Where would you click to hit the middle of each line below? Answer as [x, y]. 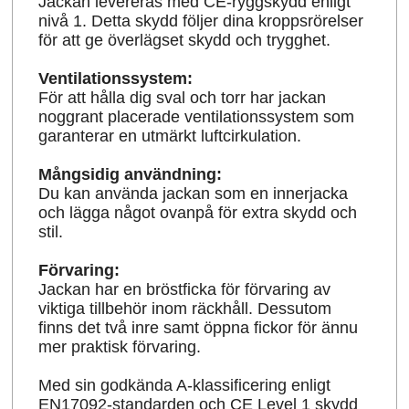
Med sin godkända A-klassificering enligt [185, 386]
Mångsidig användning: [131, 175]
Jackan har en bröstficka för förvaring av [185, 290]
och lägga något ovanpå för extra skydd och [198, 213]
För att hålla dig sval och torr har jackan [183, 98]
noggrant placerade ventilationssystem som [197, 117]
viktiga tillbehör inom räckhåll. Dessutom [185, 309]
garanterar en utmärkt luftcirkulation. [170, 136]
